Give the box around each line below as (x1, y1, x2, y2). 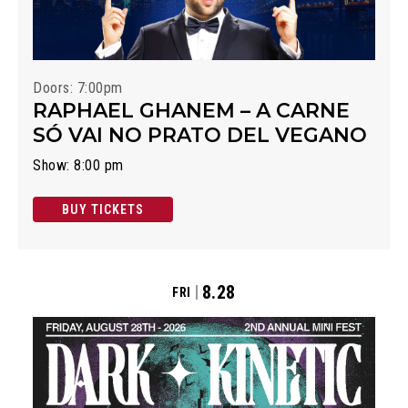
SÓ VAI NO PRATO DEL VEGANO (33, 122, 367, 148)
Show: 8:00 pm (33, 156, 124, 174)
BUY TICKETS (62, 201, 144, 217)
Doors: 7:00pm (33, 78, 123, 97)
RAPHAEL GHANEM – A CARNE (33, 97, 350, 123)
